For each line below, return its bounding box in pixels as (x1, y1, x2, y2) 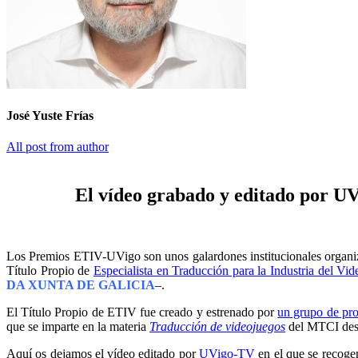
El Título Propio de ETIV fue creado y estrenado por (6, 305, 278, 320)
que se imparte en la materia (6, 320, 149, 334)
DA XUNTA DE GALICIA (6, 278, 155, 292)
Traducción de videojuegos (149, 320, 285, 334)
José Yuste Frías (6, 109, 93, 123)
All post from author (6, 140, 109, 154)
